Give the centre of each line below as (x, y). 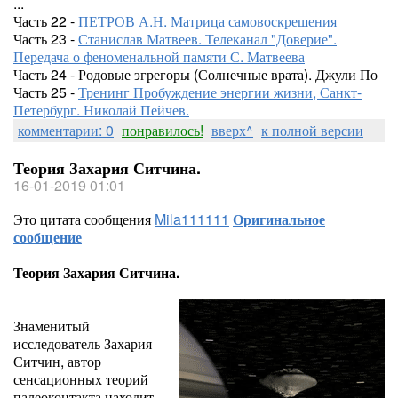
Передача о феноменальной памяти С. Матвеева (159, 56)
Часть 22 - (46, 21)
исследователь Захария (83, 343)
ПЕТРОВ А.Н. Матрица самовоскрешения (207, 21)
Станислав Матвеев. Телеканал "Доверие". (207, 39)
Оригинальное (279, 219)
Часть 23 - (46, 39)
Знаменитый (52, 326)
